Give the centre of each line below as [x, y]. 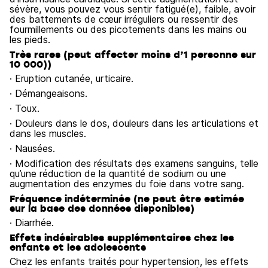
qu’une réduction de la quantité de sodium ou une [118, 173]
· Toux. [25, 108]
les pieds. [30, 39]
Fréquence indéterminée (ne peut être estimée [127, 199]
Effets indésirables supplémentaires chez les [122, 237]
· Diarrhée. [32, 223]
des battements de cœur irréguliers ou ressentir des [124, 19]
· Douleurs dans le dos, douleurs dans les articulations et [134, 123]
